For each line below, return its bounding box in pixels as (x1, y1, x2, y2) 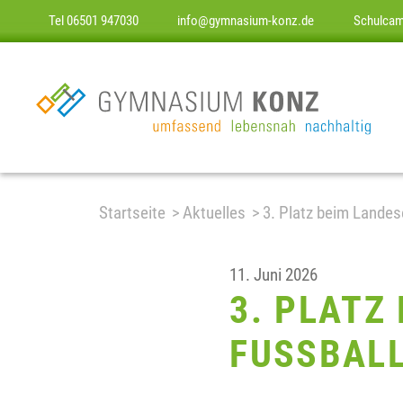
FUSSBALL (229, 332, 388, 376)
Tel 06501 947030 (48, 13, 139, 29)
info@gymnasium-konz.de (177, 13, 315, 29)
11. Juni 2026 (229, 264, 318, 285)
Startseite (99, 202, 166, 223)
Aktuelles (182, 202, 246, 223)
